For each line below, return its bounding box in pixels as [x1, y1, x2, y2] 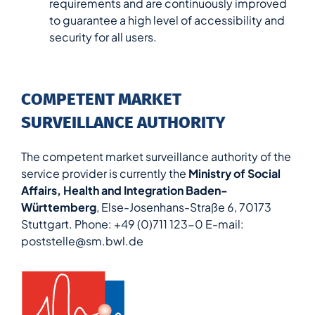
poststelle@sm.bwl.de [21, 233, 143, 248]
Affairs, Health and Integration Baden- [21, 182, 228, 198]
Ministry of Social [188, 165, 281, 181]
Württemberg [21, 199, 96, 214]
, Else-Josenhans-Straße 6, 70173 [96, 199, 271, 214]
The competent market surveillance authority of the [21, 148, 291, 164]
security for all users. [49, 30, 157, 45]
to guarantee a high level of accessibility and [49, 13, 285, 28]
